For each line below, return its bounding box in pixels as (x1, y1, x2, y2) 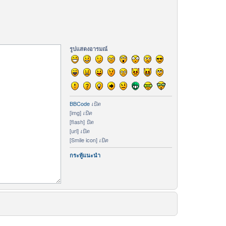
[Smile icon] (69, 136, 99, 144)
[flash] (69, 118, 86, 126)
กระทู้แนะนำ (69, 151, 100, 159)
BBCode (69, 99, 90, 108)
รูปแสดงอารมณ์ (69, 45, 107, 53)
